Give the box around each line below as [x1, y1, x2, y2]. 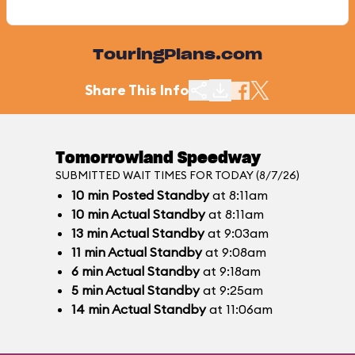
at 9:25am [200, 282, 263, 298]
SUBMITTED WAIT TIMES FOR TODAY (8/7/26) [55, 168, 300, 182]
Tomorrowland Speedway [55, 151, 261, 166]
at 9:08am [202, 244, 266, 260]
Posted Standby [109, 187, 209, 203]
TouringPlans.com [93, 48, 262, 63]
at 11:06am [206, 301, 273, 317]
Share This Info [85, 81, 189, 99]
